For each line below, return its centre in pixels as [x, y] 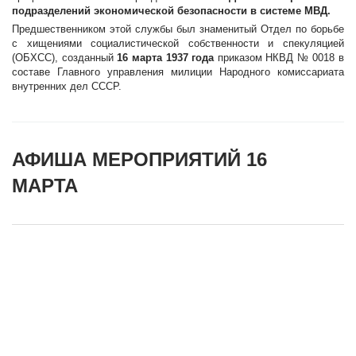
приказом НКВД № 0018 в [279, 58]
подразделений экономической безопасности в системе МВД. [171, 11]
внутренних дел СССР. [67, 86]
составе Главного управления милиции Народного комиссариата [178, 72]
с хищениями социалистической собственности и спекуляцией [178, 43]
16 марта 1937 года [166, 58]
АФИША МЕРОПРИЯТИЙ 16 [139, 159]
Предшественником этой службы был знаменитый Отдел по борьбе [178, 29]
